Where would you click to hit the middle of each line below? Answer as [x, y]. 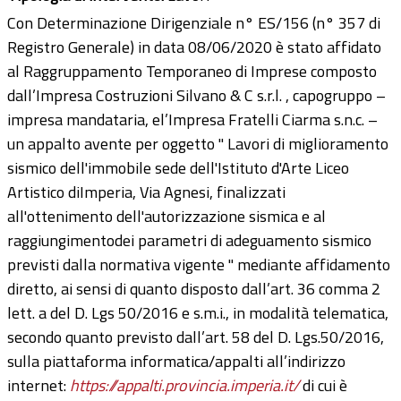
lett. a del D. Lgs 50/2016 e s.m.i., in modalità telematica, [198, 313]
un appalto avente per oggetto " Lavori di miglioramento [198, 144]
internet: [38, 386]
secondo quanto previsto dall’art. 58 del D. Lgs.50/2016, [196, 337]
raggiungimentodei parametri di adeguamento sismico [189, 241]
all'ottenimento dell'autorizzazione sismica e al [166, 217]
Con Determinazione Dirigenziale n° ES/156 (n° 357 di [194, 23]
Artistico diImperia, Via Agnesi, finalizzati [146, 192]
